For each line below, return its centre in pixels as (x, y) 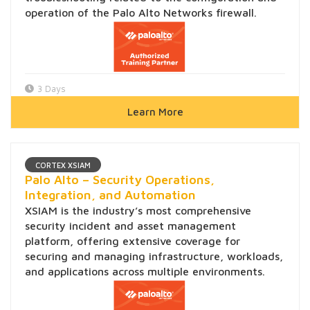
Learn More (155, 111)
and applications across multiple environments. (145, 271)
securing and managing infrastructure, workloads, (154, 256)
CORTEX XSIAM (63, 165)
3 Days (52, 88)
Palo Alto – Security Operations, (120, 179)
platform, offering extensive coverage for (133, 240)
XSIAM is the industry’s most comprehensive (138, 210)
